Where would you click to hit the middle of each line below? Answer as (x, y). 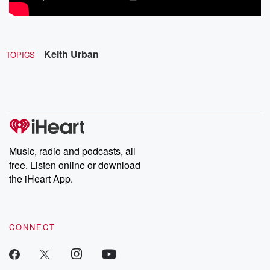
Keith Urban (71, 54)
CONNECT (32, 227)
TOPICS (20, 54)
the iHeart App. (41, 178)
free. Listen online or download (75, 165)
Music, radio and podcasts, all (72, 151)
